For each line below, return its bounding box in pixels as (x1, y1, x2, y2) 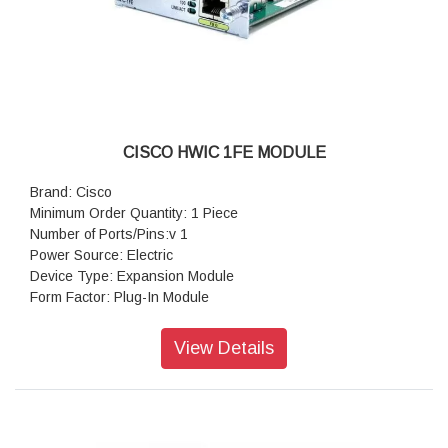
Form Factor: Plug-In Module (30, 288, 209, 305)
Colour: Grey (30, 309, 111, 326)
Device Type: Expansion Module (30, 267, 234, 284)
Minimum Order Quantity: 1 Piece (30, 204, 238, 221)
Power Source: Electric (30, 246, 173, 263)
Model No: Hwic (30, 330, 128, 347)
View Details (174, 337, 274, 358)
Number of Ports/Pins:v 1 (30, 225, 188, 242)
